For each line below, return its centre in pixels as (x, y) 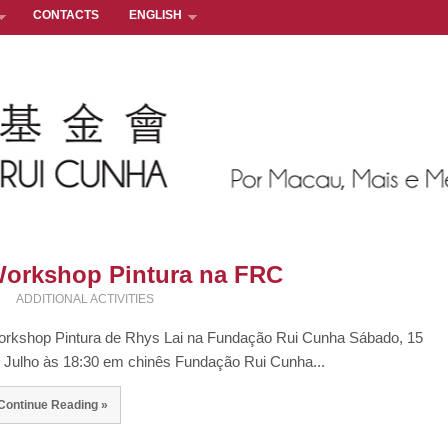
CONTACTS (66, 15)
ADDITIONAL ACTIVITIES (85, 299)
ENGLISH (155, 15)
